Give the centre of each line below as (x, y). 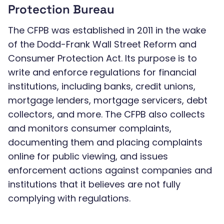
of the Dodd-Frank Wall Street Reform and (102, 44)
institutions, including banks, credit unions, (102, 86)
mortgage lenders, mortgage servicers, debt (108, 100)
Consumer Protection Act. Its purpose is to (102, 58)
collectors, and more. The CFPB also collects (106, 114)
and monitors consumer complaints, (90, 128)
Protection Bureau (61, 9)
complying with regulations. (69, 198)
